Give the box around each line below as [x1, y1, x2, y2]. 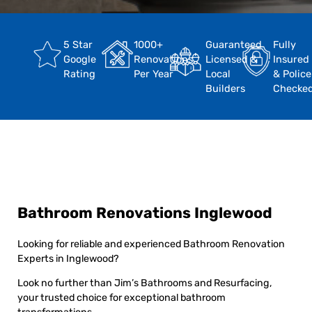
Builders [205, 81, 245, 95]
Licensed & [205, 52, 258, 65]
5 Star [63, 38, 93, 51]
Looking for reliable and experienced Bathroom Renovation [17, 237, 285, 250]
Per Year [133, 67, 173, 80]
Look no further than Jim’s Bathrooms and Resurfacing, [17, 277, 272, 290]
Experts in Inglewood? [17, 252, 119, 265]
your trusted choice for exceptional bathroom [17, 292, 226, 304]
